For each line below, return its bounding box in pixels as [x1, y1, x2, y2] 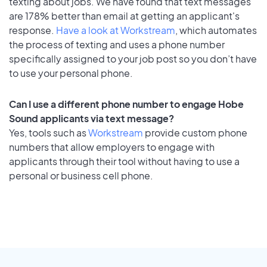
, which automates [175, 23, 257, 36]
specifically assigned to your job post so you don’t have [9, 52, 257, 65]
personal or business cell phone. [9, 169, 153, 182]
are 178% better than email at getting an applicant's [9, 9, 240, 22]
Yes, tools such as [9, 126, 88, 139]
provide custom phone [143, 126, 247, 139]
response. [9, 23, 56, 36]
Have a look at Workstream [56, 23, 175, 36]
